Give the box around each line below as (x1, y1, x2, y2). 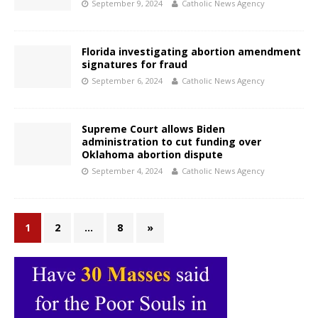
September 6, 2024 (92, 75, 163, 87)
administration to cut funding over (82, 135, 261, 149)
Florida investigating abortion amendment (82, 45, 301, 59)
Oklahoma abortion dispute (82, 148, 223, 162)
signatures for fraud (82, 57, 187, 72)
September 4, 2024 (92, 165, 163, 177)
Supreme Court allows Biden (82, 122, 225, 136)
